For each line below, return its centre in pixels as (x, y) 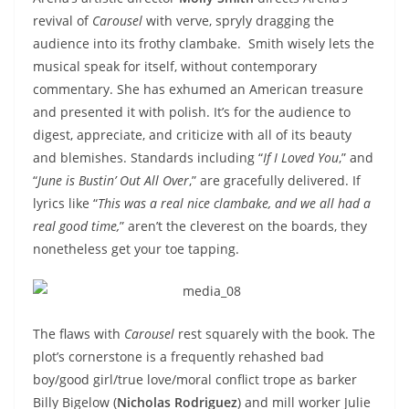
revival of (63, 20)
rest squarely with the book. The (275, 334)
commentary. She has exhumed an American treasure (198, 89)
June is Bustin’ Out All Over (113, 180)
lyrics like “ (65, 203)
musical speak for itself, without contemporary (175, 66)
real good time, (76, 225)
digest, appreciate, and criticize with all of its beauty (192, 134)
